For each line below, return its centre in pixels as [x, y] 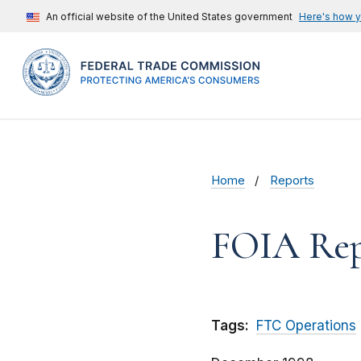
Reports [293, 181]
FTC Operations [306, 326]
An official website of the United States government [169, 17]
